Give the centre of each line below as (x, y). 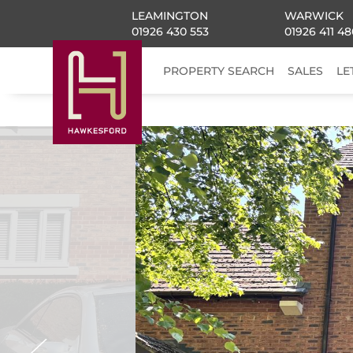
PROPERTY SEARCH (219, 71)
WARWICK (314, 16)
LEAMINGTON (170, 16)
